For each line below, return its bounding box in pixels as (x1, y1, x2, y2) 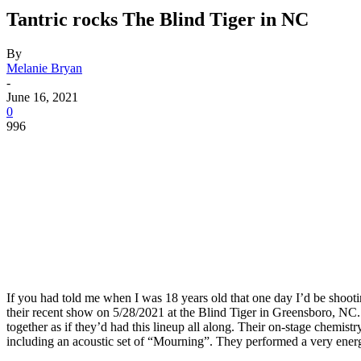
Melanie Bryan (6, 60, 82, 75)
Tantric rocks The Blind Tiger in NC (6, 8, 309, 30)
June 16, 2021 (6, 89, 78, 104)
